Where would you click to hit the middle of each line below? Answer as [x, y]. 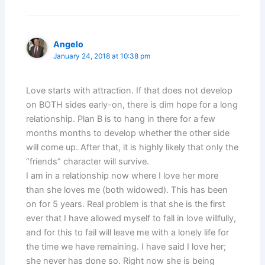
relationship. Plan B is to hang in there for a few [121, 119]
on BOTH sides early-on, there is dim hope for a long [132, 105]
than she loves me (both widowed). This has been [127, 190]
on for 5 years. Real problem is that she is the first [126, 204]
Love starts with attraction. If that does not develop [130, 91]
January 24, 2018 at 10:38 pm [102, 56]
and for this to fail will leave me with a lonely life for [128, 232]
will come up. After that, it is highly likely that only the [132, 147]
